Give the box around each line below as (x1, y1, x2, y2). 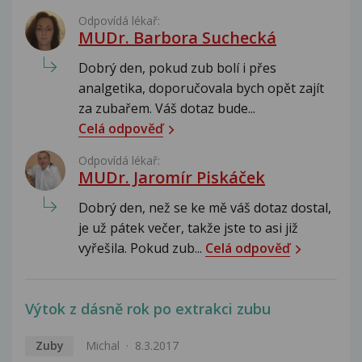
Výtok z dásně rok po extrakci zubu (25, 298, 271, 318)
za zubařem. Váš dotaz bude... (78, 99, 255, 117)
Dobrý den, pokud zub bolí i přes (78, 58, 276, 77)
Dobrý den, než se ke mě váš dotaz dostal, (78, 198, 331, 217)
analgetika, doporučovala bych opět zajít (78, 78, 324, 97)
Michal (85, 337, 120, 353)
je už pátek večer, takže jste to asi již (78, 218, 298, 237)
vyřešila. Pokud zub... (78, 238, 205, 257)
